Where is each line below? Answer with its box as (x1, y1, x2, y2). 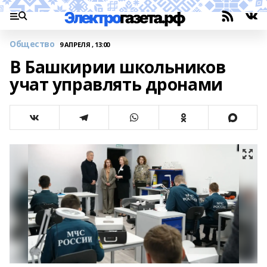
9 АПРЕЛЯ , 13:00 (59, 39, 110, 49)
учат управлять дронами (10, 73, 223, 95)
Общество (10, 38, 55, 49)
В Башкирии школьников (10, 55, 226, 78)
